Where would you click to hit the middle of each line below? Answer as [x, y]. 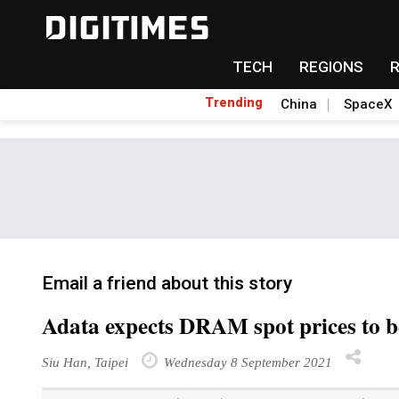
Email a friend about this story [167, 283]
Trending [234, 102]
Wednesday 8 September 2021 [246, 362]
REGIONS [331, 67]
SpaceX [368, 104]
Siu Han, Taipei [85, 362]
